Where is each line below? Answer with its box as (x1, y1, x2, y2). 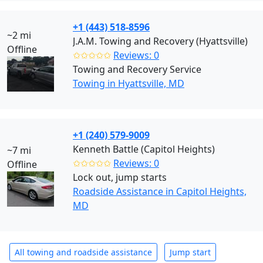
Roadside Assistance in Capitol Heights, (73, 185, 247, 198)
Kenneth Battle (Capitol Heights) (73, 143, 215, 156)
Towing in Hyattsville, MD (73, 77, 184, 90)
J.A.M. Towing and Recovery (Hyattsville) (73, 35, 248, 48)
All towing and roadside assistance (15, 247, 152, 258)
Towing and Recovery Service (73, 63, 201, 76)
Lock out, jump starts (73, 171, 167, 184)
